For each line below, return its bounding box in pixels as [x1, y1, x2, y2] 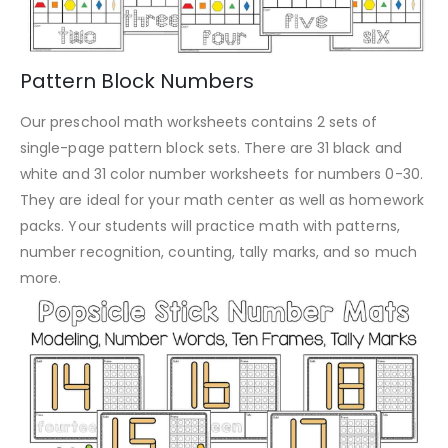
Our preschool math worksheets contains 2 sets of [20, 112, 378, 133]
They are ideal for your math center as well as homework [20, 190, 424, 211]
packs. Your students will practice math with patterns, [20, 216, 400, 237]
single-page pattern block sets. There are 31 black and [20, 138, 402, 159]
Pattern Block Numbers [20, 67, 254, 96]
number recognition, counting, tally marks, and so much [20, 242, 417, 263]
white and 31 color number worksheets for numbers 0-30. [20, 164, 423, 185]
